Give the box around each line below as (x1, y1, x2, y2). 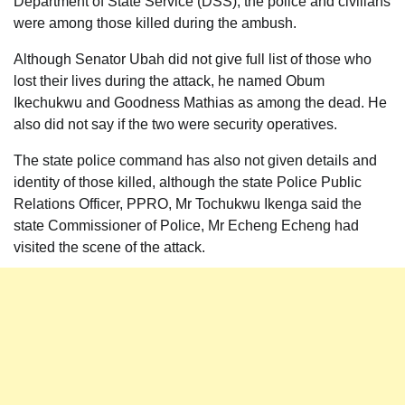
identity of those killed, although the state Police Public (14, 174, 362, 190)
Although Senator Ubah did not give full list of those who (14, 51, 372, 67)
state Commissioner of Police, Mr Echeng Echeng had (14, 217, 359, 233)
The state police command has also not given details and (14, 152, 377, 168)
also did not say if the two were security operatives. (14, 116, 337, 132)
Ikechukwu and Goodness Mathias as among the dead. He (14, 94, 387, 110)
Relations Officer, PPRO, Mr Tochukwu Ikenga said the (14, 195, 362, 212)
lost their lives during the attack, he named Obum (14, 72, 325, 89)
